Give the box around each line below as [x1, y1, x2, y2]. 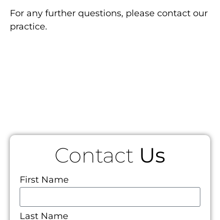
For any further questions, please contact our [10, 8, 208, 19]
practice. [10, 21, 47, 32]
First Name [20, 174, 69, 185]
